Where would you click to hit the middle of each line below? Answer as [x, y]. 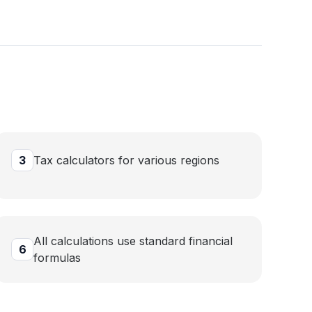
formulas [57, 258]
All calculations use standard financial [133, 241]
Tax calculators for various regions [126, 160]
